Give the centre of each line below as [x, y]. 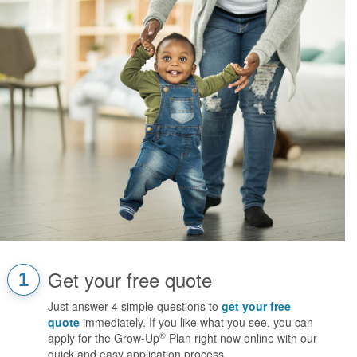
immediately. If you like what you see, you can [196, 322]
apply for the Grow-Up [104, 337]
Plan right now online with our [241, 337]
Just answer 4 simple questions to [135, 306]
